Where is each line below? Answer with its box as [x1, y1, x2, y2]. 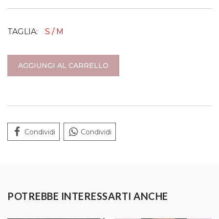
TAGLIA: [7, 27, 38, 37]
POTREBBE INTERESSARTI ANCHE [7, 190, 168, 202]
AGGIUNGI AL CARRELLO [18, 61, 109, 70]
